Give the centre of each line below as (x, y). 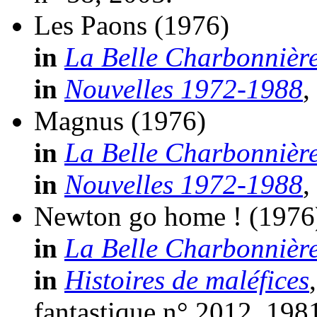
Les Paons (91, 25)
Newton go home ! (138, 217)
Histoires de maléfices (187, 280)
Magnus (79, 121)
